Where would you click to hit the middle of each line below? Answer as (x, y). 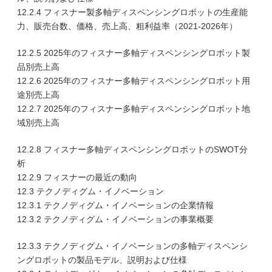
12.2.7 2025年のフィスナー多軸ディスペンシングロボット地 (134, 109)
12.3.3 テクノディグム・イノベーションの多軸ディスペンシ (132, 246)
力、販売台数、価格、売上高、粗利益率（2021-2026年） (127, 26)
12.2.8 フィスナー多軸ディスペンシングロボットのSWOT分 (132, 149)
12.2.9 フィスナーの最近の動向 (77, 177)
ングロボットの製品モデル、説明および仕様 (102, 260)
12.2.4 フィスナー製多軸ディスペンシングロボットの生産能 (132, 12)
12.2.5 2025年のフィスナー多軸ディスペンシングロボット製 (134, 53)
